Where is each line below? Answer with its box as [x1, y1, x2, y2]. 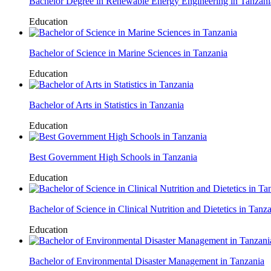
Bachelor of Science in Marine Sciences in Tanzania [29, 47, 227, 58]
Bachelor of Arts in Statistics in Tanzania [29, 99, 184, 110]
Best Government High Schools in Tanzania [29, 151, 197, 162]
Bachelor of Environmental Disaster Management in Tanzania [29, 255, 264, 266]
